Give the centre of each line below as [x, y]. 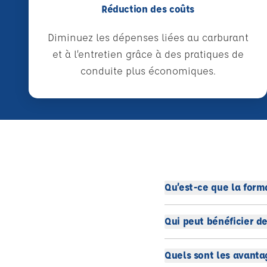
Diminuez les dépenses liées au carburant [148, 37]
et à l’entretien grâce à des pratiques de [148, 54]
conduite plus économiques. [148, 71]
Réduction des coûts [148, 9]
